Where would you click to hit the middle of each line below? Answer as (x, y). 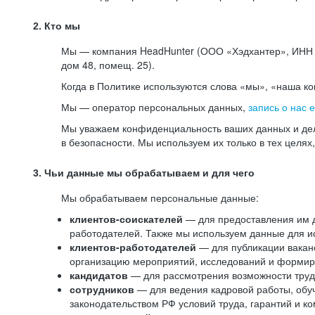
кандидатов (100, 275)
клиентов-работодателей (133, 247)
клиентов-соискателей (126, 219)
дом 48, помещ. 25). (108, 65)
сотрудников (103, 289)
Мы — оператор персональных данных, (155, 107)
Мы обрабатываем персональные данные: (160, 198)
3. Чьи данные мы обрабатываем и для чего (144, 173)
